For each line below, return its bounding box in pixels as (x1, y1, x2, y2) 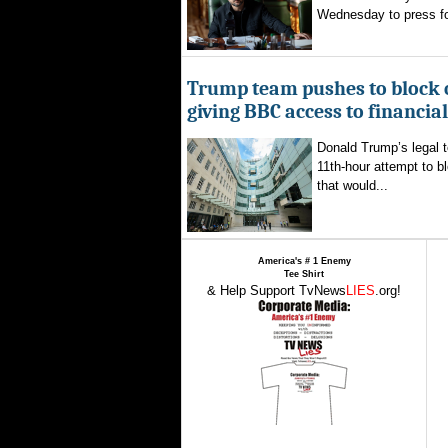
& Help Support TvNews (207, 283, 346, 298)
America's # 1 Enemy (257, 256, 351, 266)
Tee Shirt (284, 269, 324, 279)
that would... (317, 178, 388, 193)
